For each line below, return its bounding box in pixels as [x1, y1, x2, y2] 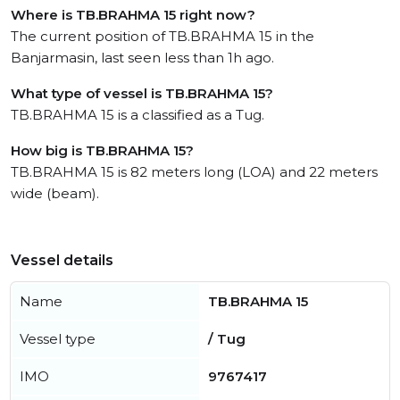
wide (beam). [11, 185, 99, 202]
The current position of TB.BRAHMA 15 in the [11, 28, 314, 45]
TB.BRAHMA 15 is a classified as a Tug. [11, 106, 264, 123]
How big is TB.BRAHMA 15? [11, 142, 194, 159]
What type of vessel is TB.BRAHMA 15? [11, 85, 273, 102]
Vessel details [11, 252, 113, 269]
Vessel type [20, 330, 96, 347]
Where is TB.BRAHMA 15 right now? [11, 6, 255, 23]
